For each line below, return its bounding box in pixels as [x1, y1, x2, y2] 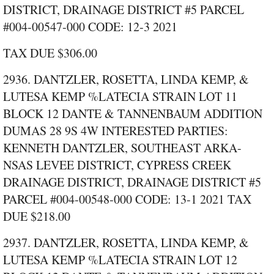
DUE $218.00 [3, 208, 70, 225]
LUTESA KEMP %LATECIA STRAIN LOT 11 [3, 88, 237, 105]
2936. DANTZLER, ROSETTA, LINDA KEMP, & [3, 71, 249, 88]
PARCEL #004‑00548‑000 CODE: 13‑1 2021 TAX [3, 191, 251, 208]
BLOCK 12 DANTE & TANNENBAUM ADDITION [3, 105, 262, 122]
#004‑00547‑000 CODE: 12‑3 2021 [3, 18, 177, 35]
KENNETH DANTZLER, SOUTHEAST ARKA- [3, 139, 242, 157]
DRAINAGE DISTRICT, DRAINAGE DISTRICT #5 [3, 174, 261, 191]
